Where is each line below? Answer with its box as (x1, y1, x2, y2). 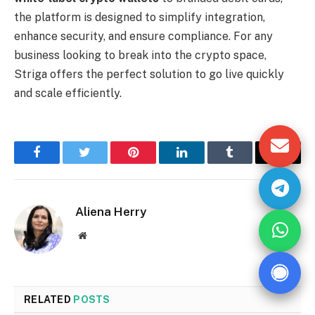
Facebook (35, 156, 85, 169)
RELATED (24, 293, 74, 305)
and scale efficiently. (14, 86, 122, 100)
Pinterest (132, 156, 177, 169)
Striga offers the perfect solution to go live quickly (14, 67, 284, 81)
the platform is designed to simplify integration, (14, 10, 265, 24)
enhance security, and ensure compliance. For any (14, 29, 273, 43)
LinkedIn (180, 156, 227, 169)
